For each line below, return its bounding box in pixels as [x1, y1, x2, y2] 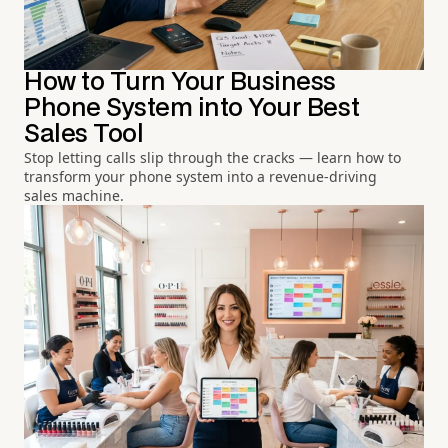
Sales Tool [24, 122, 144, 146]
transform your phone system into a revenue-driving [24, 166, 377, 186]
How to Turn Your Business [24, 70, 336, 94]
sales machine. [24, 185, 124, 205]
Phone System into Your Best [24, 96, 360, 120]
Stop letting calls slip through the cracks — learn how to [24, 147, 401, 167]
